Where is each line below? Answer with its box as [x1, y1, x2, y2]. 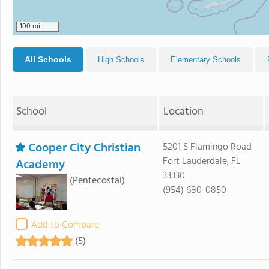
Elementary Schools [171, 55, 241, 64]
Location [163, 103, 204, 121]
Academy [16, 156, 65, 175]
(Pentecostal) [70, 173, 125, 189]
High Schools [98, 55, 144, 64]
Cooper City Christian [28, 139, 141, 158]
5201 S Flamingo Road [162, 139, 252, 155]
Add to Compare [31, 217, 99, 233]
